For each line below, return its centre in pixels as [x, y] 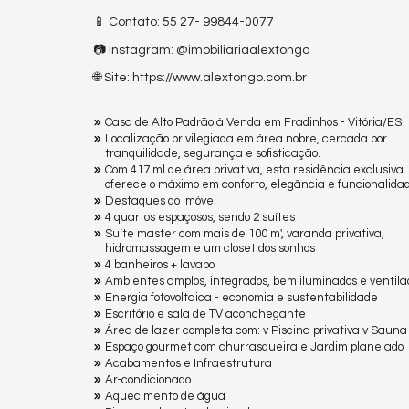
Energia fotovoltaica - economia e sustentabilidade [241, 297]
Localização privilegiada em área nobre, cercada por [246, 138]
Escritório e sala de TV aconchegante [205, 314]
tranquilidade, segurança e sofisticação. [213, 153]
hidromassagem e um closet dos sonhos [210, 248]
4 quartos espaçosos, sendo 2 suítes [200, 217]
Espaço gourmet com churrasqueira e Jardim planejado [254, 346]
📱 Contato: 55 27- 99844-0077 [184, 22]
